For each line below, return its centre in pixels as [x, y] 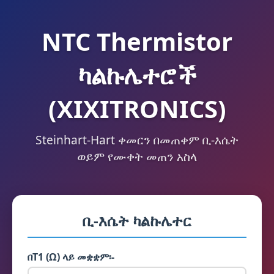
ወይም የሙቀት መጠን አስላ [137, 156]
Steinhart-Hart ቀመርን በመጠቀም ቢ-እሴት [137, 140]
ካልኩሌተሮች [137, 75]
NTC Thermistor [137, 41]
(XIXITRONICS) [137, 109]
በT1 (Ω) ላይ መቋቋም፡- [71, 257]
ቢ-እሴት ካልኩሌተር [137, 220]
